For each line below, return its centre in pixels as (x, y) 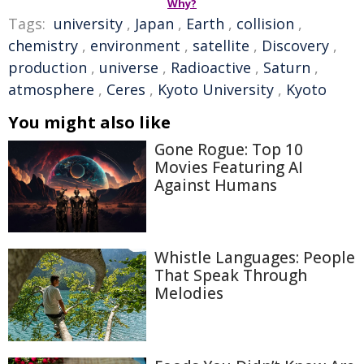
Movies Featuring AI (229, 167)
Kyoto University (216, 89)
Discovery (295, 45)
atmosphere (51, 89)
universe (129, 67)
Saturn (287, 67)
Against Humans (216, 185)
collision (265, 24)
